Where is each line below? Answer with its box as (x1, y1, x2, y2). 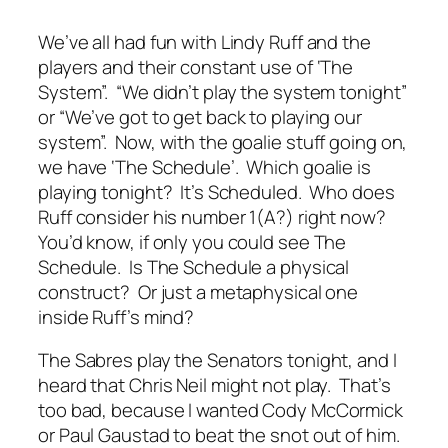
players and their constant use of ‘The (38, 53, 354, 80)
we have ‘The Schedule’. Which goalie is (38, 153, 371, 180)
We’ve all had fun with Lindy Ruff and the (38, 28, 371, 55)
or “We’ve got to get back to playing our (38, 103, 362, 130)
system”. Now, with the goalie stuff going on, (38, 128, 408, 155)
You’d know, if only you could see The (38, 228, 347, 255)
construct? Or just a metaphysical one (38, 278, 359, 305)
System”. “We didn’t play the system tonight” (38, 78, 407, 105)
